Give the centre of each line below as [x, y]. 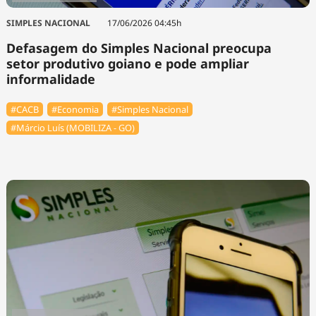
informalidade [50, 79]
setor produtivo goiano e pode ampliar [127, 63]
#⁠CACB [24, 109]
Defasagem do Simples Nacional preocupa [139, 48]
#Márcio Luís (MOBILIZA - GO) [72, 128]
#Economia [75, 109]
